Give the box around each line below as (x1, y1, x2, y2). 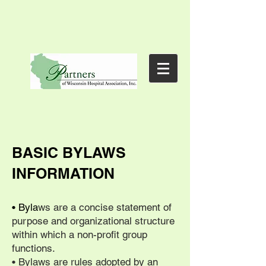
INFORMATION (12, 164, 115, 182)
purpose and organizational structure (12, 215, 175, 227)
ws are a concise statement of (38, 201, 172, 213)
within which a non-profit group (12, 229, 147, 240)
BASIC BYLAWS (12, 144, 126, 161)
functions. (12, 242, 55, 254)
